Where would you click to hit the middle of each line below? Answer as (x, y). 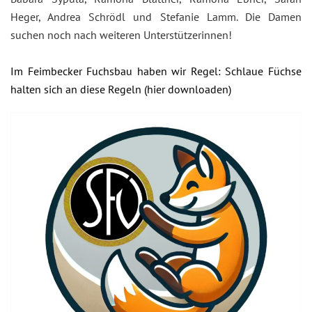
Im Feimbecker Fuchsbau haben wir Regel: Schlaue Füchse (156, 71)
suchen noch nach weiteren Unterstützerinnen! (121, 34)
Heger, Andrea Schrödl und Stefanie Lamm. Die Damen (156, 16)
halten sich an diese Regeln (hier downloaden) (121, 89)
